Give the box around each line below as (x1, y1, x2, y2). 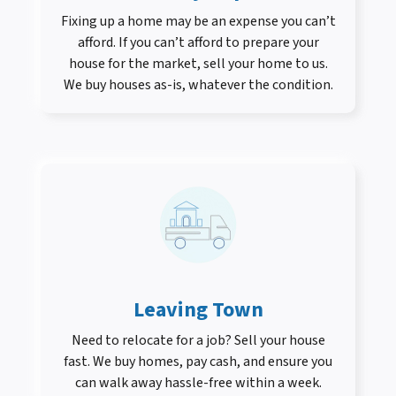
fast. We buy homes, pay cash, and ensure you (64, 352, 332, 372)
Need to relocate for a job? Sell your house (71, 331, 325, 351)
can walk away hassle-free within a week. (74, 373, 322, 393)
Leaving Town (133, 294, 263, 326)
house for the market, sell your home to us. (68, 54, 328, 74)
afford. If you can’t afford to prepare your (77, 33, 319, 53)
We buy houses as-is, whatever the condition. (63, 75, 333, 95)
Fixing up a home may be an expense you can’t (60, 11, 336, 32)
